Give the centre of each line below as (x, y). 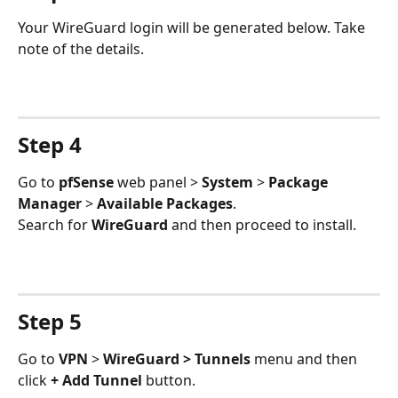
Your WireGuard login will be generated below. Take (193, 27)
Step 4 (50, 145)
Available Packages (165, 204)
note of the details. (81, 48)
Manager (50, 204)
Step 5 (50, 322)
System (229, 183)
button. (169, 381)
